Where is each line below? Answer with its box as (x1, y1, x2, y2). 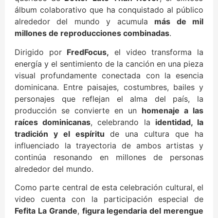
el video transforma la (109, 47, 204, 57)
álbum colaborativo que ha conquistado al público (15, 5, 203, 15)
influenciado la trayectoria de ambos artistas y (15, 140, 203, 150)
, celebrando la (91, 117, 155, 127)
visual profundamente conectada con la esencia (15, 70, 203, 80)
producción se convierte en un (15, 105, 142, 115)
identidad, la (155, 117, 204, 127)
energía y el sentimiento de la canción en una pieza (15, 58, 203, 69)
